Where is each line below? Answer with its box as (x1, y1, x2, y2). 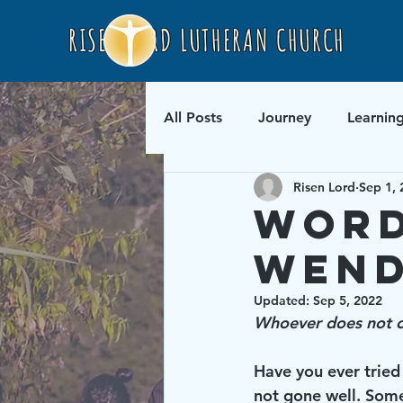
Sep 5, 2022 (313, 292, 382, 309)
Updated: (254, 292, 313, 309)
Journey (258, 109, 311, 126)
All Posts (164, 109, 222, 126)
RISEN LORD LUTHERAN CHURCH (68, 21, 345, 58)
